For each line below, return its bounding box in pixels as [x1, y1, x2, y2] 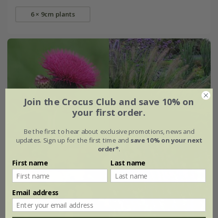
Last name [110, 158, 145, 167]
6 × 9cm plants [30, 9, 75, 18]
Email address [12, 187, 58, 197]
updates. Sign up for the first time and [16, 135, 130, 145]
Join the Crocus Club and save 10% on [23, 95, 195, 108]
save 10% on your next [130, 135, 202, 145]
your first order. [72, 106, 146, 119]
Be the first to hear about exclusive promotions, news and [23, 127, 195, 136]
